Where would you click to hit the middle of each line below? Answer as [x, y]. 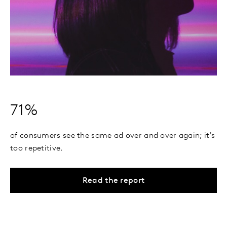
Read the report [113, 181]
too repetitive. [37, 148]
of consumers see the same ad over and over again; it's [113, 136]
